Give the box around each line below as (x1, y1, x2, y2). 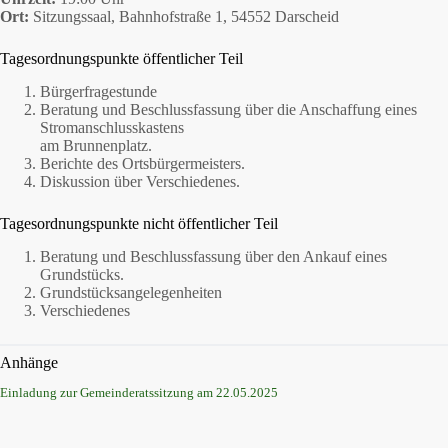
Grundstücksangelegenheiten (40, 283, 222, 301)
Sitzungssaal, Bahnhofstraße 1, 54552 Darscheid (29, 8, 339, 25)
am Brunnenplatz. (40, 136, 152, 154)
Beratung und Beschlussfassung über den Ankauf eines (40, 247, 387, 265)
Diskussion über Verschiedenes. (40, 172, 240, 190)
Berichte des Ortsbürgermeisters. (40, 154, 245, 172)
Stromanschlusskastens (40, 118, 184, 136)
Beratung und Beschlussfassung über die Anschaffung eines (40, 100, 417, 118)
